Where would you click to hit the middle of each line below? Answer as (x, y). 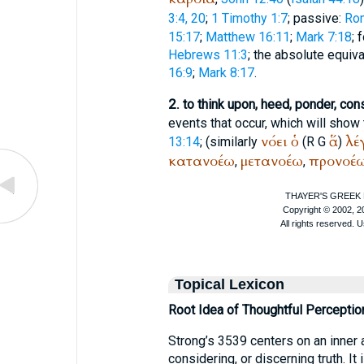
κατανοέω (201, 161)
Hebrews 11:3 (208, 55)
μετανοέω (271, 161)
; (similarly (230, 142)
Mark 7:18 (323, 37)
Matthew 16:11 (247, 37)
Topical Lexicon (229, 284)
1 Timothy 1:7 (249, 18)
